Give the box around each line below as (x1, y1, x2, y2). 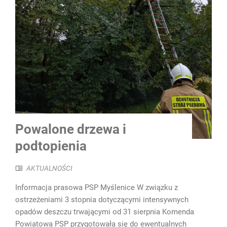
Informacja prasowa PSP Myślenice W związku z (15, 183, 178, 193)
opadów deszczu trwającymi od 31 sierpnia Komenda (15, 207, 194, 217)
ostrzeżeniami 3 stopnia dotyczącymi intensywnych (15, 195, 188, 205)
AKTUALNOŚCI (26, 164, 72, 173)
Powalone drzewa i (15, 122, 126, 137)
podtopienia (15, 138, 87, 154)
